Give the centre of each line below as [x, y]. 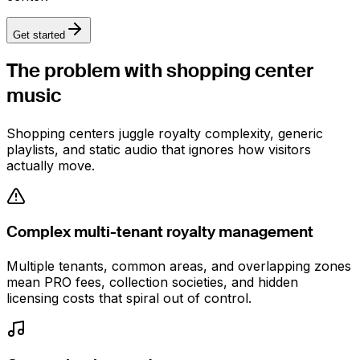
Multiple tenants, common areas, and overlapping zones [179, 266]
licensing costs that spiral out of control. [129, 299]
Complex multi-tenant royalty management [160, 233]
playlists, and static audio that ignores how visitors [159, 149]
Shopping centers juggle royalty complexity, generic [165, 133]
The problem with [84, 71]
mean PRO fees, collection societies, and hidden [152, 282]
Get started [39, 35]
